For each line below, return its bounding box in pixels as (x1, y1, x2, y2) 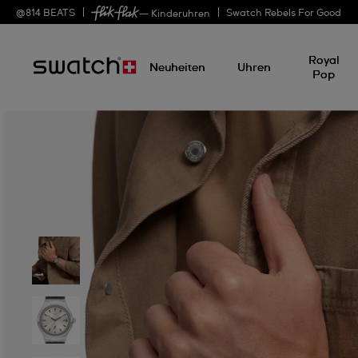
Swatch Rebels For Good (226, 9, 341, 18)
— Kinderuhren (139, 9, 210, 19)
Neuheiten (149, 62, 205, 74)
